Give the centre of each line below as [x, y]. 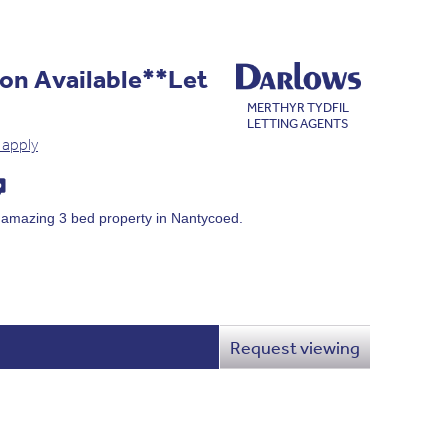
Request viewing [294, 347]
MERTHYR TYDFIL [298, 107]
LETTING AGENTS [298, 123]
